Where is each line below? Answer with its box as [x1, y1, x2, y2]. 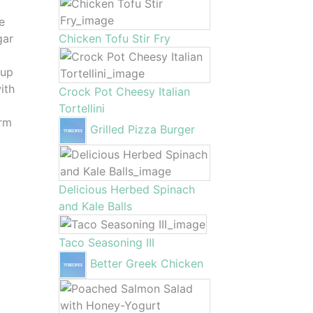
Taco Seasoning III [58, 235, 154, 249]
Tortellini [58, 101, 105, 115]
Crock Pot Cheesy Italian [58, 85, 190, 99]
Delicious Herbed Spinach [58, 182, 195, 196]
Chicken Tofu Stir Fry [58, 31, 170, 45]
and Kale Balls [58, 199, 132, 213]
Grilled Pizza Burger [89, 122, 195, 137]
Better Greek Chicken [89, 256, 203, 271]
